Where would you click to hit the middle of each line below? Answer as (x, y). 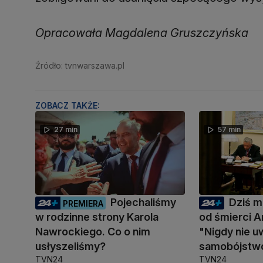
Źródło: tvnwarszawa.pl (80, 66)
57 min (230, 130)
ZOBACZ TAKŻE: (68, 106)
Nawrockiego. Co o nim (93, 232)
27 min (66, 130)
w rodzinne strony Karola (97, 217)
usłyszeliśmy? (70, 247)
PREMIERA (83, 203)
